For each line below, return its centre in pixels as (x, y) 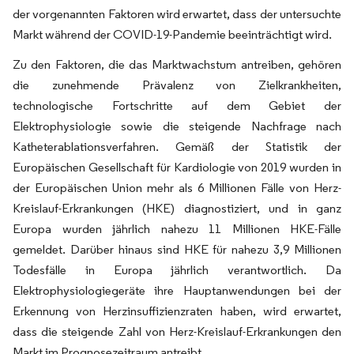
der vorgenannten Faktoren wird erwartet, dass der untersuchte (177, 14)
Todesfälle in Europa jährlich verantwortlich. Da (177, 270)
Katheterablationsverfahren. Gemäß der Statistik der (177, 147)
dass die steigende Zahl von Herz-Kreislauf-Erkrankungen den (177, 331)
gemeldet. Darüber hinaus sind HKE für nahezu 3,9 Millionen (177, 249)
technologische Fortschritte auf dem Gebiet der (177, 105)
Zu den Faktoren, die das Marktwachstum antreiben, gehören (177, 64)
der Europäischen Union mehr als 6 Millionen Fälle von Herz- (177, 188)
